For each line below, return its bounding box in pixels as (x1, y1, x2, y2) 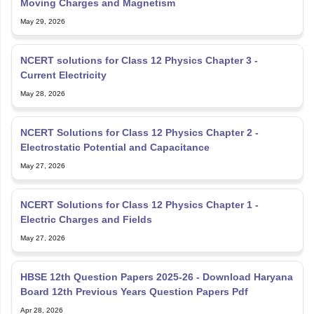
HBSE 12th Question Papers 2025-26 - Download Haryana (20, 271, 293, 283)
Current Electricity (20, 69, 107, 81)
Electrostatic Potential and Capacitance (20, 142, 210, 153)
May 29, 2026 (20, 18, 65, 26)
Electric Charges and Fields (20, 214, 152, 226)
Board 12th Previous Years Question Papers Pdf (20, 286, 248, 298)
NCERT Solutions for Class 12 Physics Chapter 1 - (20, 199, 259, 211)
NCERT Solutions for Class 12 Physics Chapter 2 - (20, 127, 259, 139)
